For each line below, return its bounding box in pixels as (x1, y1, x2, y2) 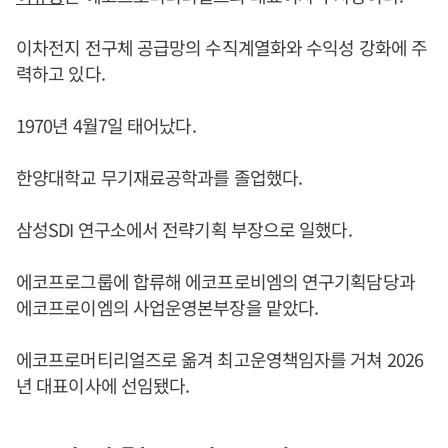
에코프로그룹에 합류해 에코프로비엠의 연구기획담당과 (16, 268, 415, 294)
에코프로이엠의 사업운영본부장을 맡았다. (16, 294, 319, 320)
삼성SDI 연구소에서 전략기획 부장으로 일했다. (16, 216, 352, 242)
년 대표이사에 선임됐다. (16, 372, 190, 398)
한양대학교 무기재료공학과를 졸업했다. (16, 164, 302, 190)
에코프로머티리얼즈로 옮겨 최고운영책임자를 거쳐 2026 (16, 346, 424, 372)
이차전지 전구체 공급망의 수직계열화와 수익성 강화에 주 (16, 34, 427, 60)
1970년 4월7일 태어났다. (16, 112, 196, 138)
